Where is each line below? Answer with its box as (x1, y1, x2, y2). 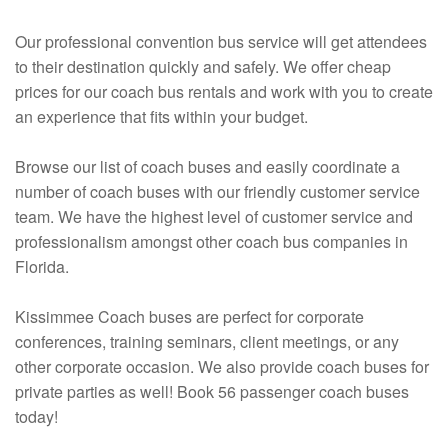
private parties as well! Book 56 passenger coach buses (15, 380, 409, 404)
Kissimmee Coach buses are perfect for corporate (15, 305, 364, 329)
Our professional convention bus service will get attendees (15, 30, 427, 54)
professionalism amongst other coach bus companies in (15, 230, 408, 254)
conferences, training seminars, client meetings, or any (15, 330, 399, 354)
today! (15, 405, 62, 429)
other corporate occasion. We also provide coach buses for (15, 355, 429, 379)
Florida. (15, 255, 69, 279)
